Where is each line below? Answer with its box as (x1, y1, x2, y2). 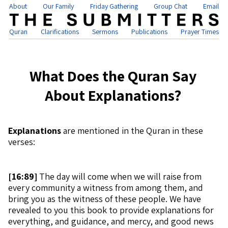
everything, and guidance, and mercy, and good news (8, 215, 214, 227)
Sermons (92, 27, 118, 37)
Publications (131, 27, 167, 37)
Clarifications (41, 27, 79, 37)
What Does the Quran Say (30, 66, 196, 86)
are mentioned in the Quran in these (63, 125, 203, 136)
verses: (8, 136, 35, 148)
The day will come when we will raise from (37, 170, 202, 182)
